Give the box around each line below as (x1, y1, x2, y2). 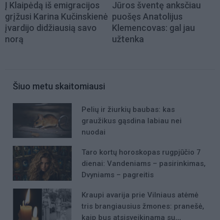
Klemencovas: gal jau (112, 22, 195, 33)
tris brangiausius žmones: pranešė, (82, 202, 204, 211)
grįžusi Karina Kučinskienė (5, 11, 108, 22)
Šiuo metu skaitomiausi (13, 81, 105, 91)
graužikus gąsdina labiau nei (82, 116, 182, 125)
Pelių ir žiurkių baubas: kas (82, 105, 175, 114)
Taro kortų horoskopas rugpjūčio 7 (82, 147, 201, 157)
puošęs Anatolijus (112, 11, 183, 22)
